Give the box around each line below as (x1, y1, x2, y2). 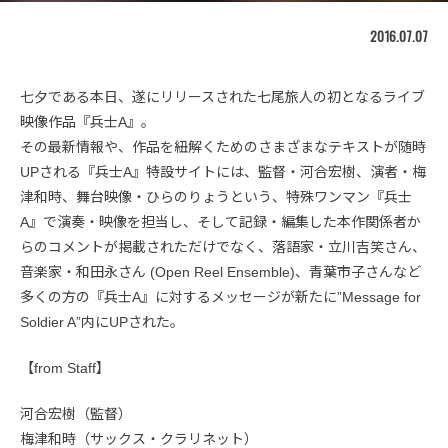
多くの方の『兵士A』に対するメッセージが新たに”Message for (20, 289, 421, 306)
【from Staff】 (20, 360, 110, 377)
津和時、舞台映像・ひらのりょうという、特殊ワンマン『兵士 (20, 189, 412, 206)
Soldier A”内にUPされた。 (20, 314, 184, 331)
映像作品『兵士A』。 (20, 114, 155, 131)
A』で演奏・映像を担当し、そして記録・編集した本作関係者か (20, 214, 421, 231)
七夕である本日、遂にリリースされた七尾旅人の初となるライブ (20, 89, 425, 106)
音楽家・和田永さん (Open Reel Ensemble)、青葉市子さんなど (20, 264, 421, 281)
